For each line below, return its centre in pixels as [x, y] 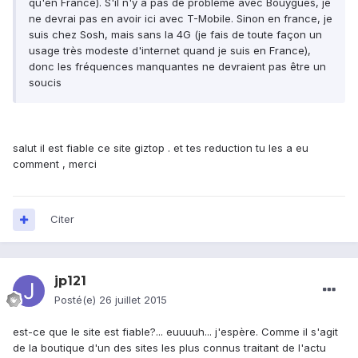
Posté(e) [77, 300]
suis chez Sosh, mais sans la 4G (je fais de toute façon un [175, 35]
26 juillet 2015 [133, 300]
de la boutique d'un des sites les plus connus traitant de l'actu [169, 348]
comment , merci [55, 164]
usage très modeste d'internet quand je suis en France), [170, 51]
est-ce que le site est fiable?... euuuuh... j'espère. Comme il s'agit [175, 332]
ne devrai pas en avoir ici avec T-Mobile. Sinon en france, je [181, 19]
